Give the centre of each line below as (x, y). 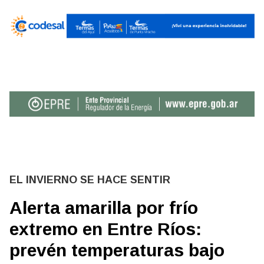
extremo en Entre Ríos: (105, 229)
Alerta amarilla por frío (104, 207)
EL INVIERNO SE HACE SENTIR (90, 179)
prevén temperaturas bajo (117, 250)
